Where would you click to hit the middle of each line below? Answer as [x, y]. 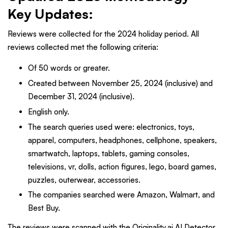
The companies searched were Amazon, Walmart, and [121, 195]
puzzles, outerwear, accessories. [84, 180]
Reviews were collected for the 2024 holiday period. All [103, 34]
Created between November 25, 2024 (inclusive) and [120, 83]
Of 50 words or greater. [69, 68]
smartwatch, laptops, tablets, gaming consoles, [109, 153]
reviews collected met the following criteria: [83, 47]
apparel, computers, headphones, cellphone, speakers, [122, 140]
